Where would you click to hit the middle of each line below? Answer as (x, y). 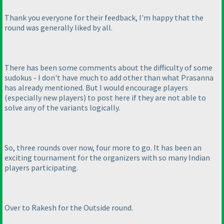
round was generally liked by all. (58, 28)
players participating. (41, 168)
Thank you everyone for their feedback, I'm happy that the (104, 18)
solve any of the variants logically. (62, 108)
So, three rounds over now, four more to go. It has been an (103, 148)
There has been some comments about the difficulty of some (108, 68)
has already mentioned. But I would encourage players (96, 88)
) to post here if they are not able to (145, 98)
